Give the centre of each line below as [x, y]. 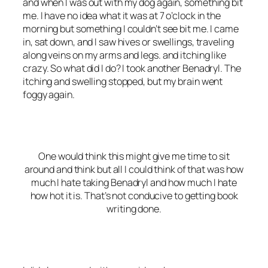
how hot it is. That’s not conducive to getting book [134, 196]
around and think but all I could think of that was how [134, 170]
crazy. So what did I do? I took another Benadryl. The [132, 68]
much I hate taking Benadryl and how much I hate [134, 183]
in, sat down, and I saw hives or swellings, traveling [128, 42]
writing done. [134, 209]
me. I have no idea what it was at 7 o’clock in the [122, 15]
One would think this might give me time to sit [134, 156]
